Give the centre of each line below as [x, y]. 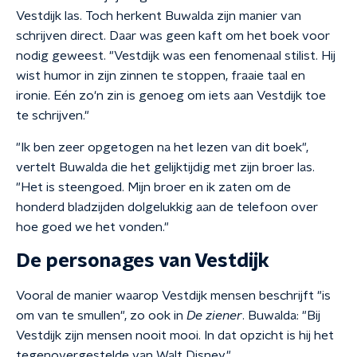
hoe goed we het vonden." [92, 227]
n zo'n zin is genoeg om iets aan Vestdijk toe [197, 96]
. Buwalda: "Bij [281, 316]
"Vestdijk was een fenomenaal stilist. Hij [222, 56]
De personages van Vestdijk [143, 261]
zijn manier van [259, 16]
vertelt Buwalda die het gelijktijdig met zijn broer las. [165, 167]
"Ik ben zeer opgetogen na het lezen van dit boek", [162, 147]
